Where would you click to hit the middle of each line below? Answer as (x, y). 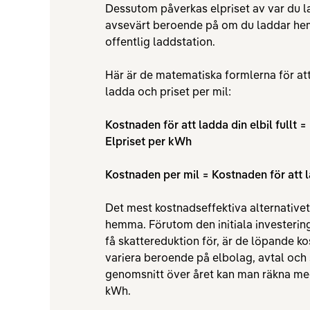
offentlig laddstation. (160, 42)
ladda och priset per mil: (168, 91)
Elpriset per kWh (148, 141)
